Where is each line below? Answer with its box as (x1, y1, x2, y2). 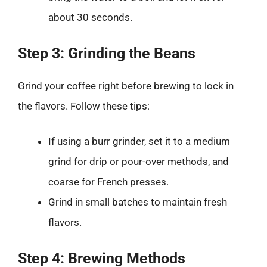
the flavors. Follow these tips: (18, 100, 150, 112)
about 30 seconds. (48, 11, 132, 23)
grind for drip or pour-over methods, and (48, 156, 229, 167)
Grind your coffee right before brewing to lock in (18, 79, 234, 92)
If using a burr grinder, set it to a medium (48, 135, 230, 147)
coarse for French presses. (48, 176, 169, 188)
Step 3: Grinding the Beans (18, 44, 195, 62)
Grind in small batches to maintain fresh (48, 196, 227, 208)
